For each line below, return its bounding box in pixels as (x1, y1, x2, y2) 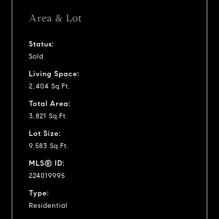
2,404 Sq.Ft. (29, 82, 70, 90)
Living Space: (29, 69, 79, 78)
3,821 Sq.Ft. (29, 111, 68, 120)
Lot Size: (29, 129, 61, 138)
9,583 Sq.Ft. (29, 141, 69, 150)
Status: (29, 39, 54, 48)
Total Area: (29, 99, 70, 108)
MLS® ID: (29, 158, 65, 168)
